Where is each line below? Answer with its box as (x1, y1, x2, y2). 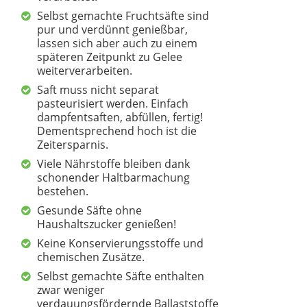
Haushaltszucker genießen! (37, 216, 177, 232)
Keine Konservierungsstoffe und (37, 235, 204, 251)
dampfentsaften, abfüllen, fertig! (37, 109, 204, 125)
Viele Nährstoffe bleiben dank (37, 156, 191, 171)
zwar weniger (37, 282, 106, 297)
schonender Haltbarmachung (37, 169, 191, 185)
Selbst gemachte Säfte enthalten (37, 268, 205, 284)
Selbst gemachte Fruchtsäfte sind (37, 8, 210, 23)
